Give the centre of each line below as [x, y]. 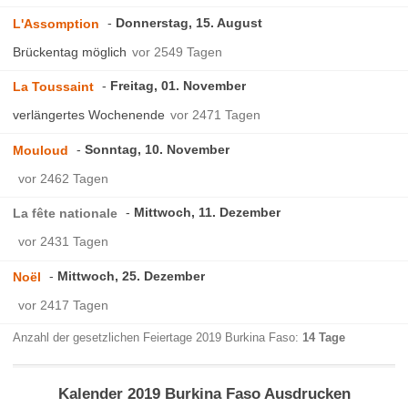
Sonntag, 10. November [158, 149]
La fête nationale [66, 214]
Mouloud [41, 150]
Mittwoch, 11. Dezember [208, 213]
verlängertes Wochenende [89, 115]
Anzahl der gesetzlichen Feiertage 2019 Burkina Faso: [158, 338]
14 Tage [324, 338]
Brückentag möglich [70, 51]
